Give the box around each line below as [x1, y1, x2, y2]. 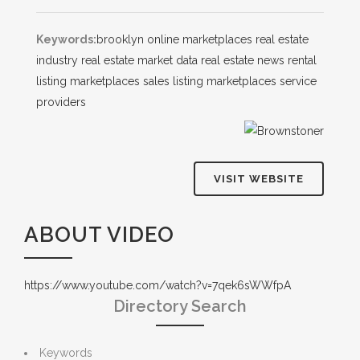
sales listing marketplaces [143, 75, 276, 88]
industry [36, 54, 78, 67]
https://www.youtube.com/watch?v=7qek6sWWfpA [24, 279, 291, 292]
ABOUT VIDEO [24, 223, 174, 247]
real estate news [201, 54, 284, 67]
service [280, 75, 317, 88]
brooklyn [96, 33, 144, 46]
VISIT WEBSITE [214, 173, 304, 185]
